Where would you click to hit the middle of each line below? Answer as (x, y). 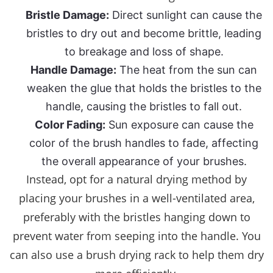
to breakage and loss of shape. (144, 52)
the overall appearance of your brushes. (144, 161)
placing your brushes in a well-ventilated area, (136, 198)
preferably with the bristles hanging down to (136, 217)
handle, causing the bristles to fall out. (144, 107)
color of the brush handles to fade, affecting (144, 143)
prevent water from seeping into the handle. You (136, 236)
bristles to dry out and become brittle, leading (144, 34)
